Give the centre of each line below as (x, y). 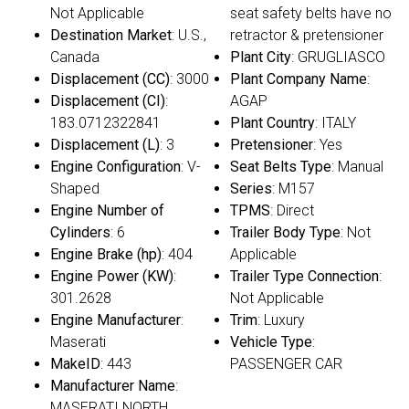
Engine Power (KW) (112, 276)
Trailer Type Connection (304, 276)
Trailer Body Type (285, 232)
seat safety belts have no (311, 13)
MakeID (75, 363)
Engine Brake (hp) (106, 254)
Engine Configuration (115, 166)
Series (251, 188)
